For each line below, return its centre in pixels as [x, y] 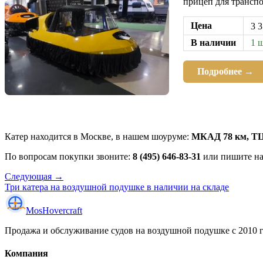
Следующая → [34, 176]
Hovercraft [62, 210]
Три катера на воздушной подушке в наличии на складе [117, 187]
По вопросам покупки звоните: [69, 156]
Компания [26, 253]
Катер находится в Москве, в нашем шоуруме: [98, 136]
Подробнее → [225, 71]
